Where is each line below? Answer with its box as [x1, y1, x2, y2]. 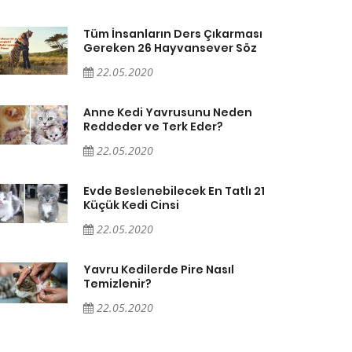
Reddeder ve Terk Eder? [83, 118, 223, 134]
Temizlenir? [83, 275, 152, 291]
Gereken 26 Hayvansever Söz [83, 39, 257, 56]
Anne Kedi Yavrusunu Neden [83, 104, 252, 120]
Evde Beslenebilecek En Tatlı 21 [83, 182, 265, 199]
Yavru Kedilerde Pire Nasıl [83, 261, 234, 277]
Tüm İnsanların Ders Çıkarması [83, 25, 262, 42]
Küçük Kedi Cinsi [83, 196, 179, 213]
